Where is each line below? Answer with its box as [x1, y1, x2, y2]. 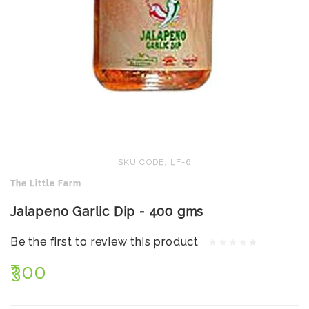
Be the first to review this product [10, 235, 199, 248]
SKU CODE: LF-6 [117, 157, 192, 167]
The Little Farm [10, 179, 81, 188]
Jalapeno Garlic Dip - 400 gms [10, 204, 204, 219]
